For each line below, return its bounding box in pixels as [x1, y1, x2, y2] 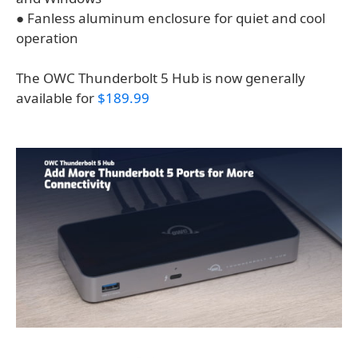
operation [16, 29, 78, 48]
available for [16, 89, 97, 108]
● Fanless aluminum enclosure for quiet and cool [16, 9, 325, 28]
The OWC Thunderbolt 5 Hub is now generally [16, 69, 305, 88]
